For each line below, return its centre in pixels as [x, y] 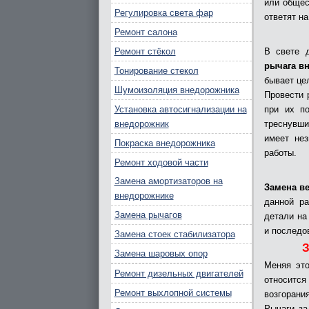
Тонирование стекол [156, 71]
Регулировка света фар [163, 13]
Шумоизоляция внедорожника [177, 90]
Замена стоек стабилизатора [175, 234]
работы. [281, 153]
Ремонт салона [146, 32]
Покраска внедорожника [165, 143]
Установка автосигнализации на [180, 109]
